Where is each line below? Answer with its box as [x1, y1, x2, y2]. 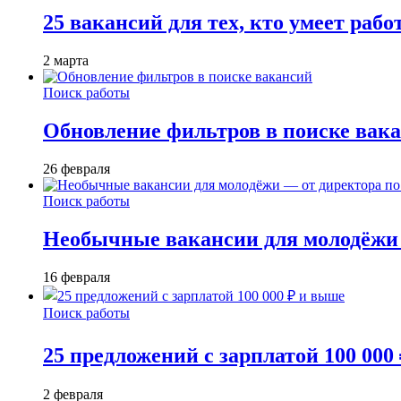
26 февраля [43, 160, 110, 176]
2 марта [43, 53, 89, 69]
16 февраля [43, 269, 110, 285]
